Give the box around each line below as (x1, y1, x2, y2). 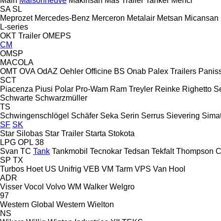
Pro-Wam (75, 84, 108, 93)
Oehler (60, 67, 83, 75)
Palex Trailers (148, 67, 196, 75)
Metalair (127, 13, 155, 22)
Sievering (166, 111, 200, 120)
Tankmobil (52, 147, 88, 155)
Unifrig (58, 164, 81, 173)
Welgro (110, 182, 135, 191)
